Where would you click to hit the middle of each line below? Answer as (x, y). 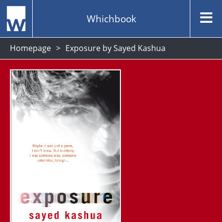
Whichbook (111, 18)
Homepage (30, 48)
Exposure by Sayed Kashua (115, 48)
